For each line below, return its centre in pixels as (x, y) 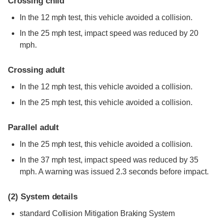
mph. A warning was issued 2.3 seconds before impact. (114, 171)
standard (35, 213)
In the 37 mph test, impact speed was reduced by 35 (109, 160)
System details (48, 196)
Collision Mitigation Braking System (112, 213)
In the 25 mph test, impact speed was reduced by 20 (109, 33)
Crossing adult (37, 70)
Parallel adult (34, 127)
